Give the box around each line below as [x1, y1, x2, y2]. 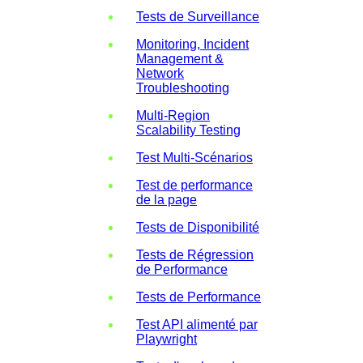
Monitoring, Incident [136, 36, 249, 51]
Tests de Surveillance [136, 9, 259, 23]
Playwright [136, 331, 197, 346]
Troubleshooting [136, 80, 229, 95]
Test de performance [136, 177, 253, 192]
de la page [136, 192, 197, 207]
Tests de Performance [136, 289, 261, 304]
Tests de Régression [136, 247, 254, 262]
